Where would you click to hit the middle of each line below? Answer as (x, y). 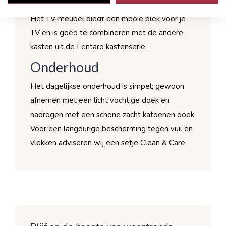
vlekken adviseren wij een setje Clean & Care (108, 143)
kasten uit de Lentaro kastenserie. (89, 47)
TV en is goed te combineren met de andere (107, 33)
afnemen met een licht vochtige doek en (100, 100)
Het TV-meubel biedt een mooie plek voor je (108, 18)
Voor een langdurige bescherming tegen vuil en (111, 128)
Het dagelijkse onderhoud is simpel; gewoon (107, 86)
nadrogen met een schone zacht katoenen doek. (113, 114)
